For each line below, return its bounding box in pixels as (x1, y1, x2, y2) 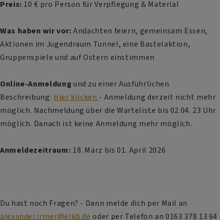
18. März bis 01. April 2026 (72, 145, 166, 156)
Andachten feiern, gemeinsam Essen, (71, 26, 208, 36)
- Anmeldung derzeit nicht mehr (99, 92, 216, 103)
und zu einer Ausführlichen (73, 79, 169, 89)
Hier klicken (53, 92, 99, 103)
